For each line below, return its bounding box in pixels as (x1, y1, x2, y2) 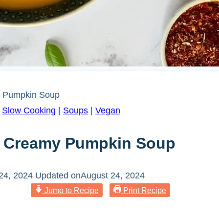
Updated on (35, 171, 81, 181)
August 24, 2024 (81, 171, 145, 181)
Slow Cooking (2, 106, 56, 116)
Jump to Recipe (42, 186, 99, 195)
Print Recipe (121, 186, 166, 195)
